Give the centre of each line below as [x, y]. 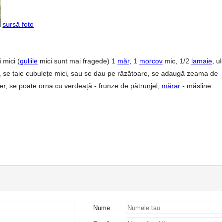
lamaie [202, 61]
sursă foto [18, 24]
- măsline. [197, 86]
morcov [151, 61]
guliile [29, 61]
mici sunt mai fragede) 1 [78, 61]
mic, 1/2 [177, 61]
